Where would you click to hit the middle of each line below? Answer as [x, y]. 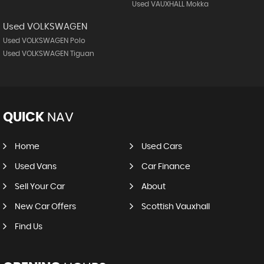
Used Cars [161, 146]
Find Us [29, 227]
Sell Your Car [40, 187]
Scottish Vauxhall [175, 207]
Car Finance [166, 166]
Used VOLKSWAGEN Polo [44, 40]
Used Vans [36, 166]
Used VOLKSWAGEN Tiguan [49, 53]
